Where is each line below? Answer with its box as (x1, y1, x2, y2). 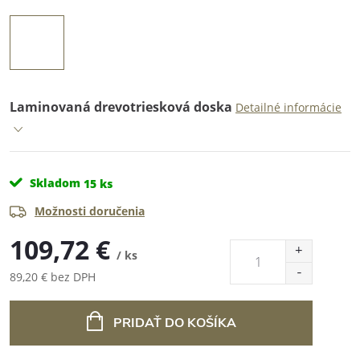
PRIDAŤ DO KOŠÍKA (112, 314, 236, 332)
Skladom (27, 175, 80, 190)
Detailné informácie (235, 100, 342, 115)
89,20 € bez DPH (10, 269, 96, 284)
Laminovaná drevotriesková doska (10, 98, 232, 116)
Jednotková (9, 286, 67, 301)
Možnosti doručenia (35, 203, 145, 219)
